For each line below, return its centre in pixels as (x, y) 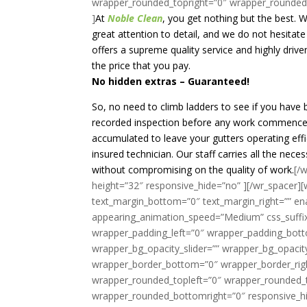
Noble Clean (135, 18)
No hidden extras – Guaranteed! (171, 81)
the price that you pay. (142, 65)
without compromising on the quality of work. (193, 170)
